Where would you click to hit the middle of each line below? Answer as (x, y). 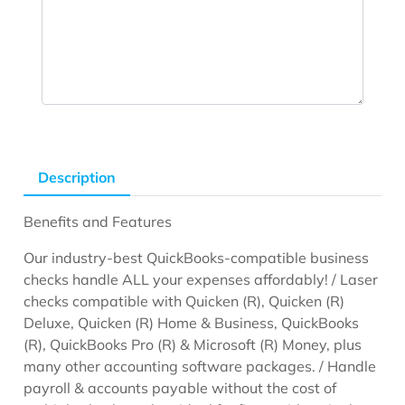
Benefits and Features (98, 221)
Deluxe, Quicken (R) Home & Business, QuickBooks (192, 322)
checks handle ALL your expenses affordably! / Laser (201, 279)
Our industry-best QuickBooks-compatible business (197, 257)
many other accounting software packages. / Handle (200, 366)
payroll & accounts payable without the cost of (180, 387)
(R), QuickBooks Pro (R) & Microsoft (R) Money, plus (193, 344)
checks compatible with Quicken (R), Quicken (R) (184, 301)
